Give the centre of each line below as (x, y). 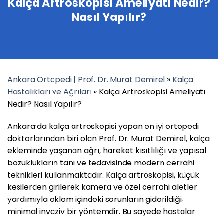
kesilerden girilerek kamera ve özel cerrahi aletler (102, 187)
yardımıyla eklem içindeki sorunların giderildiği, (95, 199)
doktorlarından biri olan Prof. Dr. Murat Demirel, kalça (109, 138)
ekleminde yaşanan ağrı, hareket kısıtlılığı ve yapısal (107, 150)
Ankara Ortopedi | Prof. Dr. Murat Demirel (86, 80)
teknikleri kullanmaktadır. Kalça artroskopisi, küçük (103, 175)
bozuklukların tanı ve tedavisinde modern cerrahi (101, 163)
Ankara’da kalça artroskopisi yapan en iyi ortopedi (103, 126)
